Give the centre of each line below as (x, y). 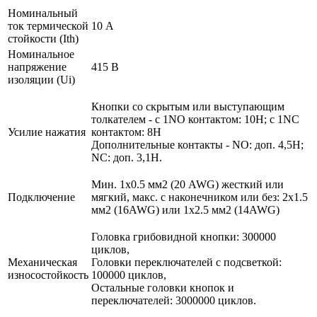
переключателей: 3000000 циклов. (174, 300)
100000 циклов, (129, 275)
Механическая (42, 262)
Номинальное (41, 54)
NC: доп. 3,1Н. (127, 157)
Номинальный (43, 13)
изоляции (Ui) (41, 80)
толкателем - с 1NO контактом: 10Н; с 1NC (195, 119)
